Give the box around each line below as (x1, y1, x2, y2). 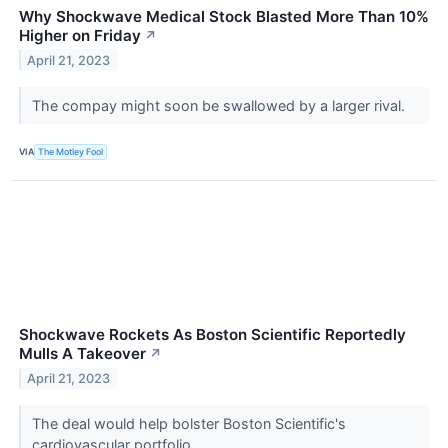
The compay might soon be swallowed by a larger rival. (31, 96, 409, 114)
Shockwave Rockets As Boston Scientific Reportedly (19, 324, 406, 344)
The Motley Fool (38, 146, 104, 158)
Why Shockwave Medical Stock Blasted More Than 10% (19, 6, 429, 26)
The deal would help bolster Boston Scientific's (31, 414, 346, 432)
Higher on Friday (19, 25, 141, 45)
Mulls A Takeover (19, 343, 146, 363)
